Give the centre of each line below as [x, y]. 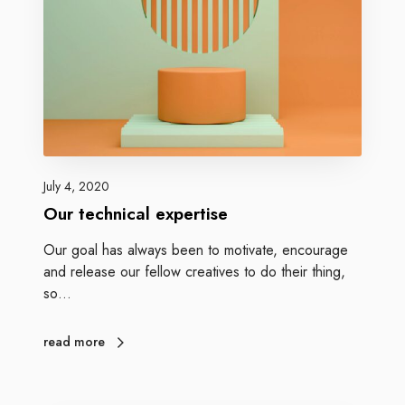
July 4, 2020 [76, 187]
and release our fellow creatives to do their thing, [194, 272]
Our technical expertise [136, 214]
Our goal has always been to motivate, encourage [196, 250]
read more [74, 342]
